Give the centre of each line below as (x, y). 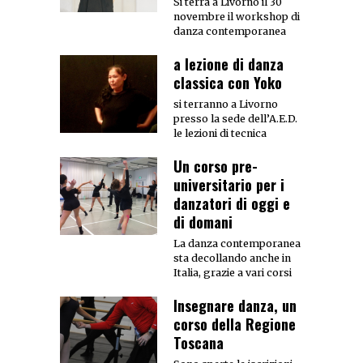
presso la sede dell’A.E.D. (235, 119)
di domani (203, 222)
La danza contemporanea (237, 244)
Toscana (199, 343)
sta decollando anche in (232, 258)
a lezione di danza (228, 64)
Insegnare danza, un (235, 306)
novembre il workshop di (237, 17)
